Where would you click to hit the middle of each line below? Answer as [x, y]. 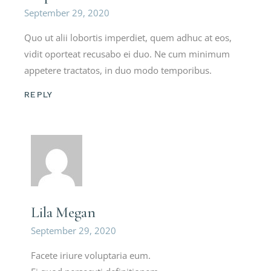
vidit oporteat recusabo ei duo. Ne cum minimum [127, 54]
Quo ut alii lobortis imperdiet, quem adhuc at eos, [128, 38]
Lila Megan [63, 213]
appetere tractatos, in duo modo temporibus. [118, 70]
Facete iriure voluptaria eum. [91, 256]
